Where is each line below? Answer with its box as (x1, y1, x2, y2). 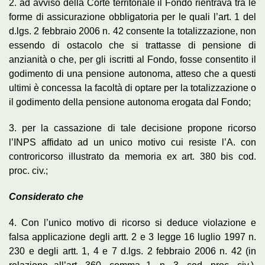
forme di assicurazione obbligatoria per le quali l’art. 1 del (9, 11, 256, 22)
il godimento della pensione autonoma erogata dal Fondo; (9, 96, 251, 107)
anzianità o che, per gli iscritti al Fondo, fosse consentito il (9, 54, 256, 64)
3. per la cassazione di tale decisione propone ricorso (9, 122, 256, 133)
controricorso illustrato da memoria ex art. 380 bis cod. (9, 151, 256, 161)
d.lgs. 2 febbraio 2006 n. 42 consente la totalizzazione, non (9, 25, 256, 36)
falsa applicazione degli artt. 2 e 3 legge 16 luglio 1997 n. (9, 231, 256, 242)
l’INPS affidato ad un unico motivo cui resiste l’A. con (9, 137, 256, 147)
